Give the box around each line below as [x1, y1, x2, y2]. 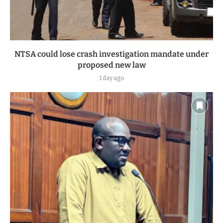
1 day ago [99, 74, 124, 82]
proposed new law [77, 60, 146, 70]
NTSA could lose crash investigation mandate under [14, 49, 209, 59]
